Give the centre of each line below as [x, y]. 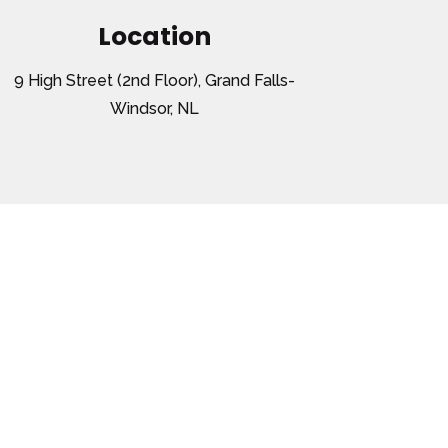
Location [154, 36]
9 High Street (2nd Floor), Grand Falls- [154, 80]
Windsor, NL [154, 108]
